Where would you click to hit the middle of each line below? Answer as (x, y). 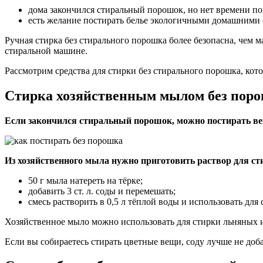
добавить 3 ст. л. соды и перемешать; (102, 191)
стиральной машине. (46, 50)
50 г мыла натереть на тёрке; (85, 180)
